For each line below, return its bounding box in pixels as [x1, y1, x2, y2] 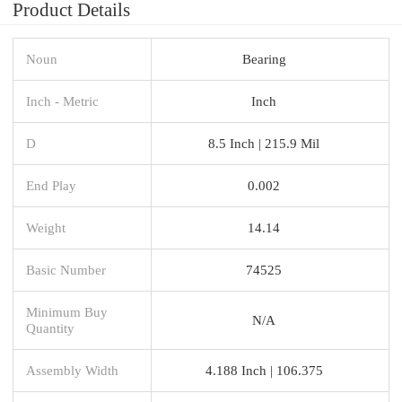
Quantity [26, 319, 74, 336]
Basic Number [26, 261, 106, 277]
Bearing [241, 50, 286, 66]
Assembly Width [26, 362, 118, 378]
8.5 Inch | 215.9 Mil [208, 135, 319, 151]
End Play [26, 177, 76, 193]
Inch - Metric [26, 92, 99, 109]
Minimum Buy [26, 303, 108, 319]
